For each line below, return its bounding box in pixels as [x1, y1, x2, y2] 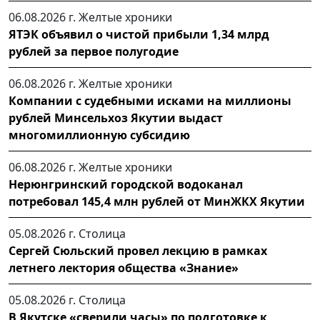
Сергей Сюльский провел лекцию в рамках [9, 242, 267, 259]
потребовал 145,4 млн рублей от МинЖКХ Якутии [9, 193, 305, 209]
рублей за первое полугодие [9, 43, 179, 59]
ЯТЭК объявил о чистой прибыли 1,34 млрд [9, 26, 269, 42]
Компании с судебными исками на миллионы [9, 92, 291, 109]
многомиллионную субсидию [9, 126, 190, 143]
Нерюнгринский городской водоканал [9, 176, 243, 192]
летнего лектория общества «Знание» [9, 259, 239, 276]
